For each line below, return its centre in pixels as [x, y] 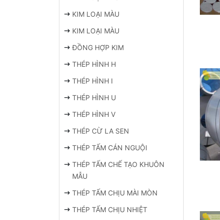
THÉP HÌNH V [94, 114]
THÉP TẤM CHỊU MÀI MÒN [115, 193]
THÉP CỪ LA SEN [101, 131]
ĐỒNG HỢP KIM [98, 47]
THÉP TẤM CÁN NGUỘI [110, 148]
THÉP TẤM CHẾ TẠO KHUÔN [119, 164]
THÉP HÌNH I [93, 81]
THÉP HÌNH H [94, 64]
